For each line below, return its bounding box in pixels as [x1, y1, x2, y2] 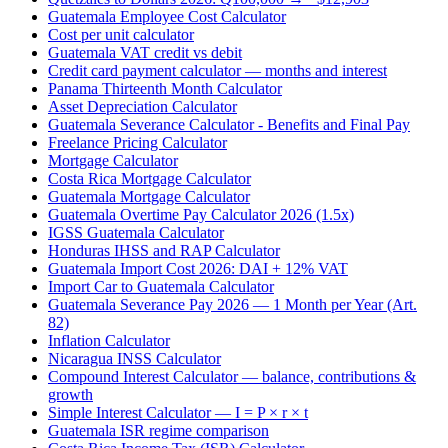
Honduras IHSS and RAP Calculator [48, 242, 280, 260]
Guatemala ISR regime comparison [48, 422, 269, 440]
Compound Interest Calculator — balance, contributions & [48, 368, 416, 386]
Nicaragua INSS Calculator [48, 350, 221, 368]
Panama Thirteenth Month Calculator [48, 80, 282, 98]
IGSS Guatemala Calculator [48, 224, 224, 242]
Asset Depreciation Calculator [48, 98, 237, 116]
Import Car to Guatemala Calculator [48, 278, 274, 296]
